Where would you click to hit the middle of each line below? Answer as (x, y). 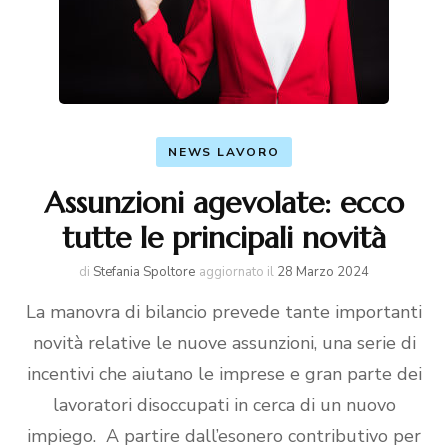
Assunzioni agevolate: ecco (224, 202)
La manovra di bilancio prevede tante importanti (224, 312)
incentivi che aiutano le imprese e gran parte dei (224, 374)
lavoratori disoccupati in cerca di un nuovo (224, 405)
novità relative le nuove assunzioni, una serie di (224, 343)
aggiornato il (238, 272)
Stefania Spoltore (144, 272)
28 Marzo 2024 (323, 272)
